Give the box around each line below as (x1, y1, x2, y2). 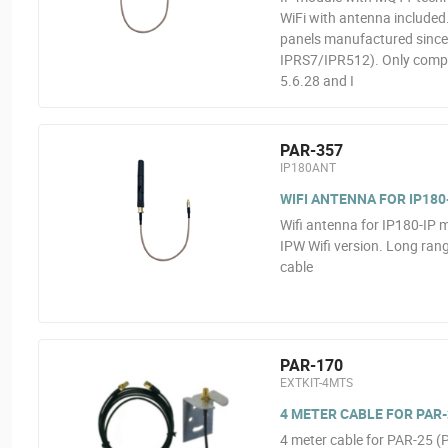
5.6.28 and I (279, 71, 354, 90)
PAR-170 (279, 354, 343, 376)
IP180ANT (279, 159, 336, 175)
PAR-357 (279, 139, 343, 161)
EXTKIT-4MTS (279, 374, 353, 390)
